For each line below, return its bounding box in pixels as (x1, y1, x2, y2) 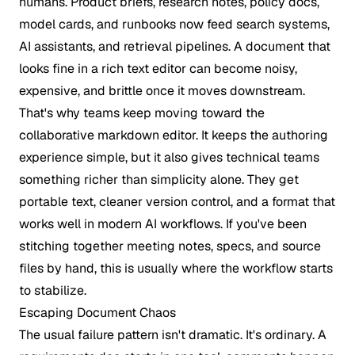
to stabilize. (19, 282, 86, 299)
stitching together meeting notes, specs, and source (19, 238, 321, 254)
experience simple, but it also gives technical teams (19, 149, 319, 166)
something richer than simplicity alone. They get (19, 171, 299, 188)
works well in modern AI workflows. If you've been (19, 216, 307, 232)
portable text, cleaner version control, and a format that (19, 193, 335, 210)
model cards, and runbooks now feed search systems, (19, 16, 330, 32)
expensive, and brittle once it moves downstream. (19, 82, 305, 99)
